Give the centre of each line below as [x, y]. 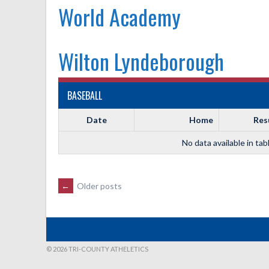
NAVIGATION [106, 226]
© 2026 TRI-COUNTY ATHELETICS [97, 249]
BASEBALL [85, 95]
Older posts [98, 186]
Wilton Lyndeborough [141, 61]
